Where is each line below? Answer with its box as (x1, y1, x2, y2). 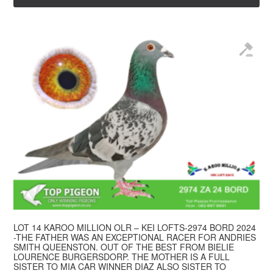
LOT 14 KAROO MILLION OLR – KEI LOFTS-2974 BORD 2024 (13, 221, 257, 234)
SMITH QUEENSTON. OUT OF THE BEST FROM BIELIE (13, 241, 235, 253)
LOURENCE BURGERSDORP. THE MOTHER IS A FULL (13, 250, 230, 263)
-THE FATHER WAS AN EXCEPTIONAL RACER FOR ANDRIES (13, 231, 257, 244)
